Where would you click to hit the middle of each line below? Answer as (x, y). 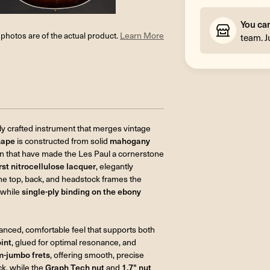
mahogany (130, 140)
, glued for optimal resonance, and (74, 242)
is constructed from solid (62, 140)
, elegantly (115, 166)
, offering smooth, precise (97, 254)
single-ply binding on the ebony (81, 191)
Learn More (142, 35)
